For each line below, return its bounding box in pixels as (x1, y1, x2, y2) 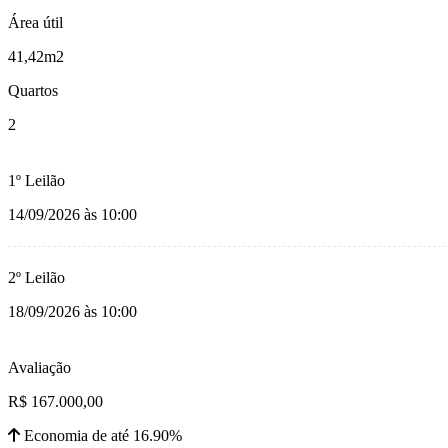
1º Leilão (8, 172, 65, 190)
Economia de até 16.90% (20, 427, 182, 445)
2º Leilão (8, 269, 65, 287)
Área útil (8, 14, 63, 32)
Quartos (8, 82, 58, 100)
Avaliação (8, 359, 71, 377)
